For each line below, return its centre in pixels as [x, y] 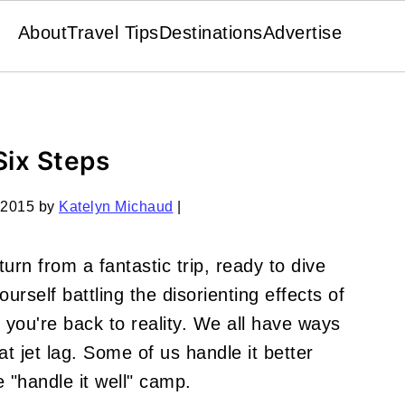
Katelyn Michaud [116, 207]
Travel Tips [113, 33]
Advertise [302, 33]
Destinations [211, 33]
